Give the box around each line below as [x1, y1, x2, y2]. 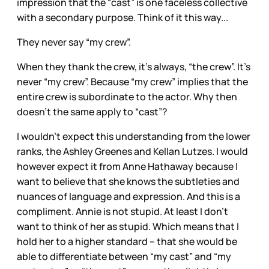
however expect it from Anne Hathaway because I [17, 160, 238, 174]
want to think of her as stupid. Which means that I [17, 220, 239, 234]
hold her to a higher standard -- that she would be [17, 235, 237, 249]
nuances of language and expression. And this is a [17, 190, 240, 204]
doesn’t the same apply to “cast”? [17, 105, 168, 119]
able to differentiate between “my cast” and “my [17, 250, 231, 264]
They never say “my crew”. [17, 35, 131, 49]
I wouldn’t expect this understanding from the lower [17, 130, 250, 144]
